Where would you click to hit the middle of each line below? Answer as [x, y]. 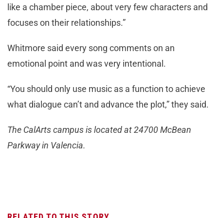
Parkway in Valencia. [46, 145]
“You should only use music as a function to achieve [106, 89]
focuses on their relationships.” [66, 23]
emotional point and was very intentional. [87, 64]
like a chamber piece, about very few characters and [108, 7]
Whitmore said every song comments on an [91, 48]
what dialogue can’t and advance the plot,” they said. [108, 105]
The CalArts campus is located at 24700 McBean [99, 130]
